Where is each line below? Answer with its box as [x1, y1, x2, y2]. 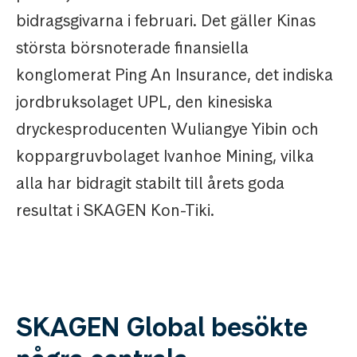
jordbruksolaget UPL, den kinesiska [16, 92, 273, 113]
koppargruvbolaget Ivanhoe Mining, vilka [16, 146, 314, 167]
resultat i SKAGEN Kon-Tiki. [16, 200, 214, 222]
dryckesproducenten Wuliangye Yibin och [16, 119, 319, 140]
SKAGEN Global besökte [16, 310, 308, 345]
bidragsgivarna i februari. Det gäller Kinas [16, 10, 316, 32]
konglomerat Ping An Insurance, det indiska [16, 65, 333, 86]
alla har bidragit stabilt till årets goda [16, 173, 284, 194]
